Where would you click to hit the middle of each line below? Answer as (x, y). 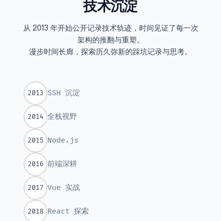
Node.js (63, 141)
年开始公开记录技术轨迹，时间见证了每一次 (123, 28)
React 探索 (68, 212)
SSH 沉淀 (64, 93)
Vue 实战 (64, 188)
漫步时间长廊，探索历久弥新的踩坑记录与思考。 (110, 51)
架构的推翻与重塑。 (110, 39)
